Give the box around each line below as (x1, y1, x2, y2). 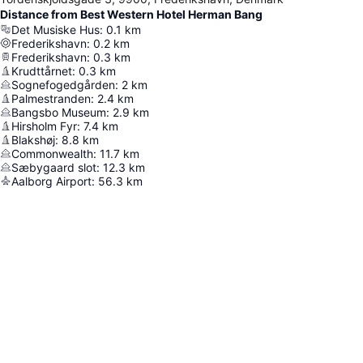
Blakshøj (11, 132, 55, 147)
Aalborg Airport (11, 173, 92, 188)
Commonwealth (11, 146, 93, 160)
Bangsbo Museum (11, 105, 106, 119)
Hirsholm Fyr (11, 118, 77, 133)
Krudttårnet (11, 63, 72, 78)
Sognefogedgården (11, 77, 115, 92)
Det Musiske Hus (11, 22, 100, 36)
